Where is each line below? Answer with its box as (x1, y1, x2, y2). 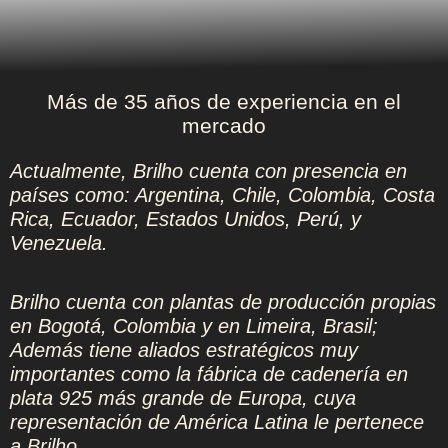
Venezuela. (10, 231, 108, 254)
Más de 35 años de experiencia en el (47, 90, 401, 114)
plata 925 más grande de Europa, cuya (10, 386, 356, 409)
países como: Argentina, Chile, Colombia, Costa (10, 183, 435, 206)
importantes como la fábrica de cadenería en (10, 362, 408, 385)
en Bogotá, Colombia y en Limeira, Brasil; (10, 314, 378, 337)
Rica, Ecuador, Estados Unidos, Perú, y (10, 207, 361, 230)
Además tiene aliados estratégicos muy (10, 338, 358, 361)
